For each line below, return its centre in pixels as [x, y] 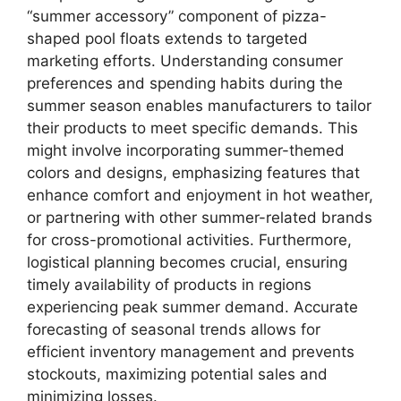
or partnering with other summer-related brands [200, 218]
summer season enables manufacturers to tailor [199, 106]
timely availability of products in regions [169, 285]
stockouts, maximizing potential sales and [177, 374]
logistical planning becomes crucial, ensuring [187, 262]
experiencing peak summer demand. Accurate [192, 307]
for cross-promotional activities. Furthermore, [189, 240]
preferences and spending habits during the [185, 83]
